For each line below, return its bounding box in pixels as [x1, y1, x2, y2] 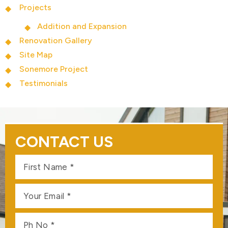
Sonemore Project [19, 64, 88, 74]
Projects [19, 3, 51, 12]
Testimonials [19, 78, 68, 88]
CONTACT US [15, 132, 113, 151]
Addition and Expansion [37, 21, 127, 31]
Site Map [19, 50, 52, 60]
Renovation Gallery [19, 36, 92, 45]
